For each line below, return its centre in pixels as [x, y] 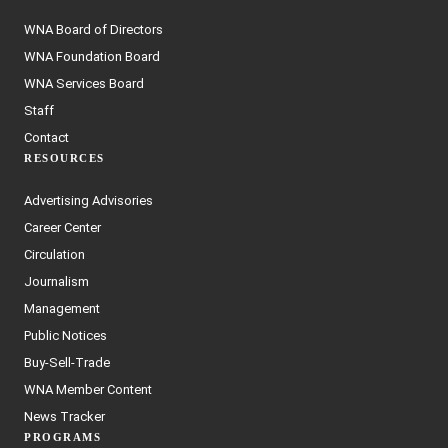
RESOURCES [64, 158]
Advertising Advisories [88, 200]
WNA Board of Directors [93, 29]
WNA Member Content [88, 389]
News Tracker [64, 416]
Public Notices [65, 335]
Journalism [56, 281]
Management [62, 308]
